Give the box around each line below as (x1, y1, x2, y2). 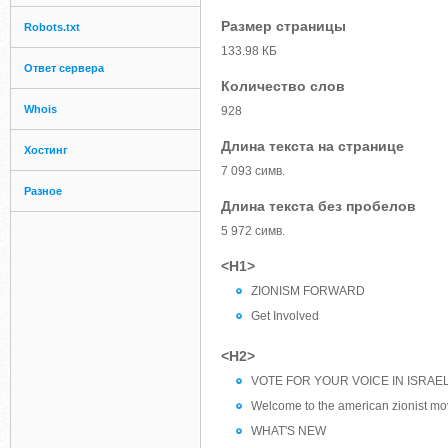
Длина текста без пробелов (221, 198, 416, 214)
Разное (24, 185, 62, 197)
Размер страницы (221, 18, 346, 34)
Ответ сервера (24, 62, 104, 74)
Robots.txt (24, 21, 80, 33)
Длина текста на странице (221, 138, 404, 154)
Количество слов (221, 78, 345, 94)
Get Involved (251, 309, 319, 323)
